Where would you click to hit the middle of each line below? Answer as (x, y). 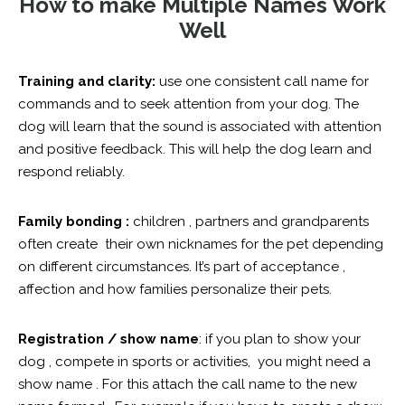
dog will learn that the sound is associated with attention (200, 127)
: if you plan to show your (280, 339)
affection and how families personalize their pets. (175, 290)
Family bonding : (74, 222)
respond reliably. (73, 172)
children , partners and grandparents (249, 222)
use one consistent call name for (262, 82)
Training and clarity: (87, 82)
